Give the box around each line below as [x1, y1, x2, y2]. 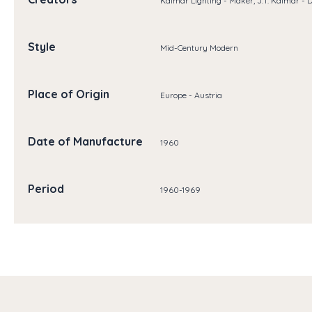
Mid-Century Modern [159, 42, 238, 53]
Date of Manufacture [28, 134, 143, 149]
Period [28, 182, 64, 196]
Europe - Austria [159, 89, 222, 100]
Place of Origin [28, 87, 109, 102]
